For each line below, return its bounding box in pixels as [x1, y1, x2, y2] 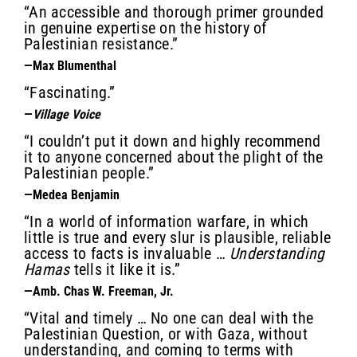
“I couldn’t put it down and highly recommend [24, 131, 320, 151]
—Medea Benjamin [24, 186, 120, 202]
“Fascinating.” [24, 82, 116, 102]
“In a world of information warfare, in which [24, 211, 308, 231]
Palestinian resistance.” [24, 33, 178, 53]
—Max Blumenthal [24, 57, 116, 73]
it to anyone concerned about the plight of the [24, 147, 324, 167]
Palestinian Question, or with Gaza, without [24, 324, 308, 343]
